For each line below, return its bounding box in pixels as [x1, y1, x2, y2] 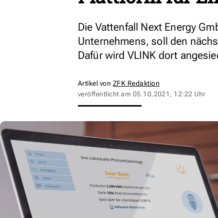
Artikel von [78, 79, 113, 87]
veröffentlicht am [78, 90, 133, 98]
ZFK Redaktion [112, 79, 160, 87]
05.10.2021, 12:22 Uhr [132, 90, 206, 98]
